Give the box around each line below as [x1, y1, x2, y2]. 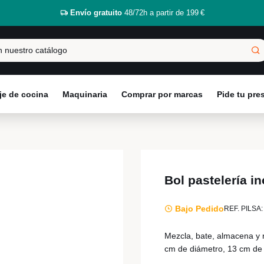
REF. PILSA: [224, 204, 263, 213]
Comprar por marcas [121, 90, 203, 99]
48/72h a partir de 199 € [121, 8, 204, 17]
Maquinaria [62, 90, 107, 99]
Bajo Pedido [173, 203, 224, 213]
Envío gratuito [70, 8, 122, 17]
